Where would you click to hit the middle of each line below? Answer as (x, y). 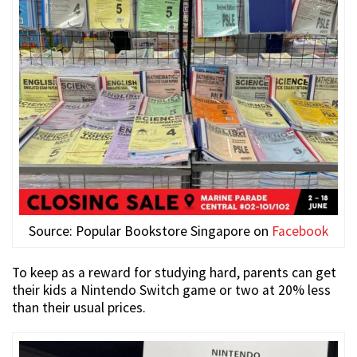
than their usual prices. (79, 308)
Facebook (300, 231)
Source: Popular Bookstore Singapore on (150, 231)
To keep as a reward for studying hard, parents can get (174, 273)
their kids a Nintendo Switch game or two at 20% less (171, 290)
